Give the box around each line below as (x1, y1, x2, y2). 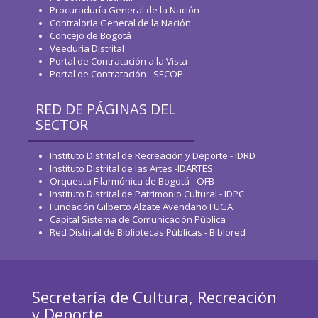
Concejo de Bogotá (50, 29, 131, 43)
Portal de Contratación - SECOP (50, 67, 183, 81)
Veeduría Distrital (50, 42, 124, 55)
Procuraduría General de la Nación (50, 4, 199, 17)
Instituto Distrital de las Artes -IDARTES (50, 162, 215, 175)
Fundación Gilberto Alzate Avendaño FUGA (50, 200, 233, 214)
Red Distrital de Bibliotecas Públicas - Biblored (50, 226, 246, 239)
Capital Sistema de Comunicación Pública (50, 213, 226, 226)
